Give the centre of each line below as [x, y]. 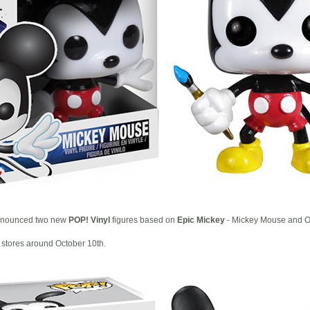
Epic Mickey [201, 220]
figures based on [144, 220]
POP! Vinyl [89, 220]
